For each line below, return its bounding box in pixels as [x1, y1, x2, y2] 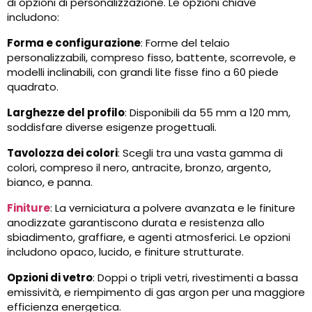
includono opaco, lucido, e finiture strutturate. [7, 244, 244, 260]
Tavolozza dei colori [7, 146, 118, 161]
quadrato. [7, 79, 58, 95]
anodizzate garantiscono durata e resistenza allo [7, 215, 265, 231]
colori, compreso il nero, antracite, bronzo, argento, [7, 160, 271, 175]
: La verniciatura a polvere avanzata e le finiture [50, 201, 295, 216]
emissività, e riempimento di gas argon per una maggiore [7, 285, 305, 300]
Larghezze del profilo [7, 105, 125, 120]
